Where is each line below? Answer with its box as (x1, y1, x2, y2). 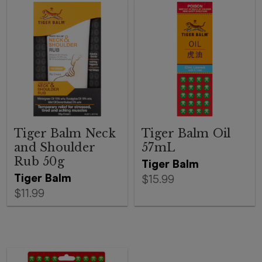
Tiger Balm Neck (14, 126, 116, 140)
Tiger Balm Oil (142, 126, 231, 140)
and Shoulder (14, 140, 95, 154)
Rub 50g (14, 154, 64, 168)
